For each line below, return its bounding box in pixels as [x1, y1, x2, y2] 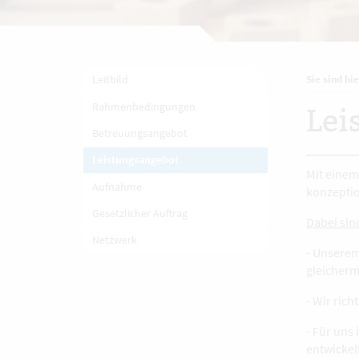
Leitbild [91, 72, 128, 87]
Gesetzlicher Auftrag [91, 206, 188, 221]
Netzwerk [91, 232, 137, 248]
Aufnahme [91, 179, 142, 194]
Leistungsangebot [91, 152, 179, 167]
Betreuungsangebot [91, 125, 188, 140]
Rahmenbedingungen [91, 99, 196, 114]
